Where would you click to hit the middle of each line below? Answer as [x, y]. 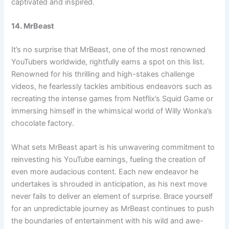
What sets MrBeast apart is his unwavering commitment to [113, 147]
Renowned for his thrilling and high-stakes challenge [103, 74]
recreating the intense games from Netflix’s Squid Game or [112, 98]
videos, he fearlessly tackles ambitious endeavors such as [112, 86]
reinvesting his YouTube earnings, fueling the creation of [109, 160]
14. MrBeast [33, 26]
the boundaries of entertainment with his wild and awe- [108, 221]
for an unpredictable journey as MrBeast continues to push [113, 209]
